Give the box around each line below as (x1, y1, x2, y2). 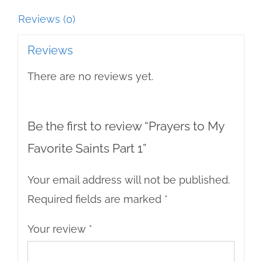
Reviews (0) (18, 13, 75, 26)
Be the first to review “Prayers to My (27, 119, 224, 133)
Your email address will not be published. (27, 173, 230, 186)
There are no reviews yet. (27, 70, 153, 82)
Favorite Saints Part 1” (27, 141, 147, 156)
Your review (27, 222, 89, 235)
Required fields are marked (27, 192, 164, 205)
